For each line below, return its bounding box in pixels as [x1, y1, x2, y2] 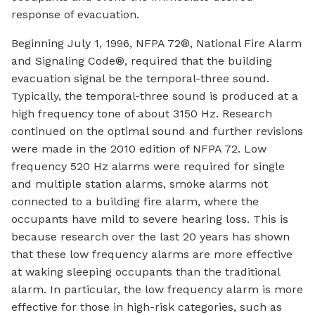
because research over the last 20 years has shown [11, 229, 290, 243]
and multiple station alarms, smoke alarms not [11, 176, 268, 191]
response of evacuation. [11, 7, 139, 21]
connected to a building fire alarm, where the [11, 194, 259, 208]
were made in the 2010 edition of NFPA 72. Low [11, 141, 266, 155]
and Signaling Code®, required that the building [11, 53, 272, 67]
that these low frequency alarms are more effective [11, 247, 292, 261]
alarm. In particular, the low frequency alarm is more [11, 282, 303, 296]
